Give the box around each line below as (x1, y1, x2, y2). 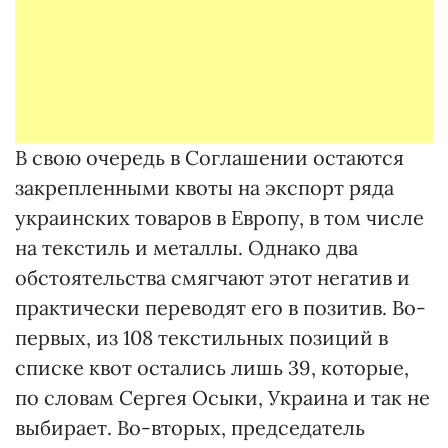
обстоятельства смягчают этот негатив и (15, 265, 410, 290)
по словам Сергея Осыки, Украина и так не (15, 385, 430, 410)
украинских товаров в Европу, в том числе (15, 205, 424, 230)
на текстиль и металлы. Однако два (15, 235, 358, 260)
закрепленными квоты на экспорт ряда (15, 175, 394, 200)
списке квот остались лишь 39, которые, (15, 355, 409, 380)
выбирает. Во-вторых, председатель (15, 415, 365, 440)
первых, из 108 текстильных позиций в (15, 325, 388, 350)
